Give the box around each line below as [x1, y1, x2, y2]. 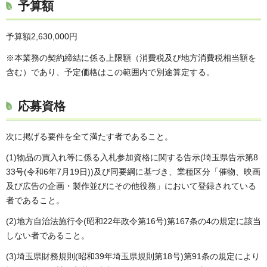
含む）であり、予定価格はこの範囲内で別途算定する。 [6, 67, 215, 77]
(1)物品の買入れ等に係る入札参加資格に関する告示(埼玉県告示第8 [6, 152, 258, 162]
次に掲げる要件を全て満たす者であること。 [6, 131, 173, 141]
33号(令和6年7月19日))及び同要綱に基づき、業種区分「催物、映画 [6, 166, 260, 176]
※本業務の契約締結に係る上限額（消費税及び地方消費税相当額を [6, 52, 256, 63]
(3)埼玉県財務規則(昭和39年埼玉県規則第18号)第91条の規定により [6, 252, 260, 262]
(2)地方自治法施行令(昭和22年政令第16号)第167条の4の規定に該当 [6, 216, 261, 226]
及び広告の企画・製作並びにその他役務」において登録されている [6, 181, 256, 191]
